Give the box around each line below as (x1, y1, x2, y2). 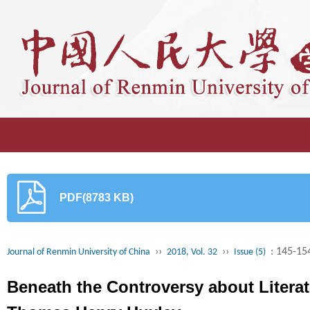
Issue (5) (234, 247, 266, 257)
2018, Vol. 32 (167, 247, 217, 257)
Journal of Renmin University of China (7, 247, 150, 257)
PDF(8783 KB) (60, 192, 134, 203)
